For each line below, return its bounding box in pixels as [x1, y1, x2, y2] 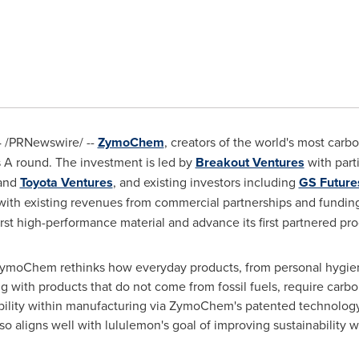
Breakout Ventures [195, 153, 305, 171]
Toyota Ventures [19, 173, 113, 192]
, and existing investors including [112, 173, 299, 191]
